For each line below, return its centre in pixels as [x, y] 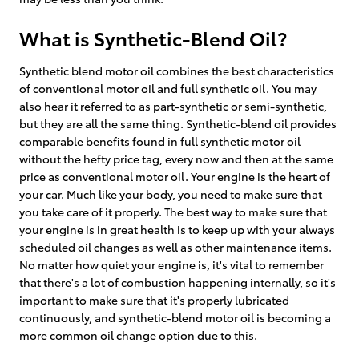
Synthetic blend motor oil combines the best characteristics [177, 70]
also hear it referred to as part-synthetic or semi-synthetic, [173, 105]
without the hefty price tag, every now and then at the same [176, 158]
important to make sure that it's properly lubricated [154, 299]
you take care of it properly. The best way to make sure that [173, 211]
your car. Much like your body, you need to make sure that [171, 194]
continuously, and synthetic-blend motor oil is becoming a [175, 317]
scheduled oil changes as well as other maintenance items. [175, 246]
